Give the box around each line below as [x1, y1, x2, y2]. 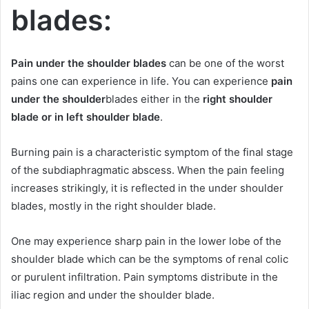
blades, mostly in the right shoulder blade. [11, 199, 216, 212]
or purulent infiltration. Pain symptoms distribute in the [11, 270, 278, 283]
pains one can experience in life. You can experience [11, 74, 271, 88]
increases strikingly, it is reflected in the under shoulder [11, 181, 283, 195]
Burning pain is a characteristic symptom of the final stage [11, 145, 293, 159]
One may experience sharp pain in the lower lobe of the [11, 234, 281, 248]
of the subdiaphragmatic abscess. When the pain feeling [11, 163, 284, 177]
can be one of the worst [169, 56, 284, 70]
